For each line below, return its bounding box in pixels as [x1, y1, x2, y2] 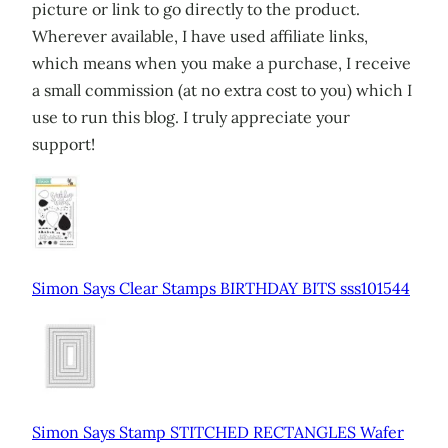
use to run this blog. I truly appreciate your [32, 107, 350, 127]
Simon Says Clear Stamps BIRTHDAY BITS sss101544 [32, 277, 410, 298]
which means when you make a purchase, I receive [32, 53, 411, 73]
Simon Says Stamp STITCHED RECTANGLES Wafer [32, 421, 404, 442]
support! [32, 134, 95, 154]
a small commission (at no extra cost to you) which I [32, 80, 412, 100]
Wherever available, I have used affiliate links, [32, 26, 368, 46]
